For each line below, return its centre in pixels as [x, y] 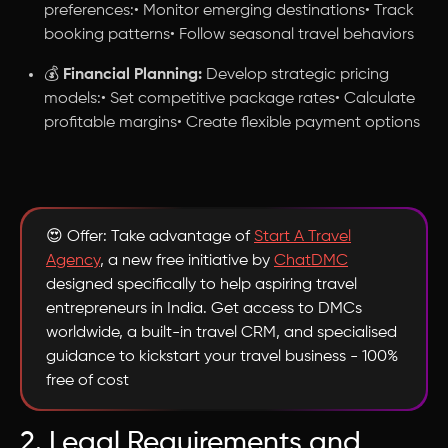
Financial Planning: [132, 75]
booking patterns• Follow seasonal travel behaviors [229, 35]
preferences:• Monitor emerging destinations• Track [229, 11]
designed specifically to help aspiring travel [201, 285]
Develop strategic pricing [295, 75]
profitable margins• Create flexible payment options [232, 123]
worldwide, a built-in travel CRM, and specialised [221, 333]
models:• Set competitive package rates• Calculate [229, 99]
